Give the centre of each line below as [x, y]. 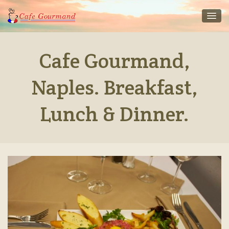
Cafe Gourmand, [114, 61]
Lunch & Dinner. [114, 114]
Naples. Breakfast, [114, 87]
